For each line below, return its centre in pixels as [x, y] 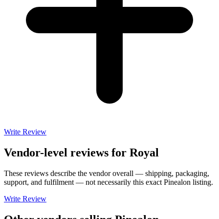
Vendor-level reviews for [67, 153]
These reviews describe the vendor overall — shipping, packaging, [107, 173]
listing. [202, 182]
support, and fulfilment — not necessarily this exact [84, 182]
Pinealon [177, 182]
